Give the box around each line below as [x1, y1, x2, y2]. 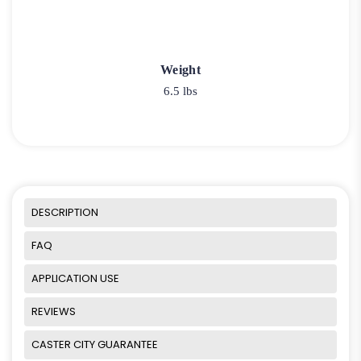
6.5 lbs [164, 84, 197, 98]
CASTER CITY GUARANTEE [31, 337, 158, 353]
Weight [160, 62, 201, 77]
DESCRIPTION [31, 205, 98, 221]
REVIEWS [31, 304, 76, 320]
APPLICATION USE [31, 271, 119, 287]
